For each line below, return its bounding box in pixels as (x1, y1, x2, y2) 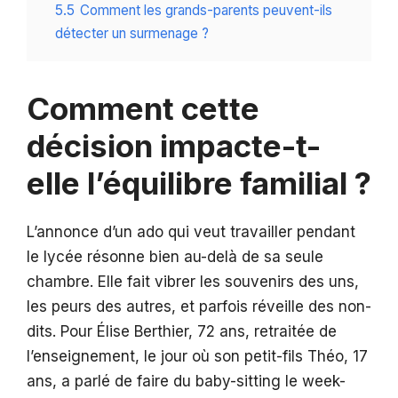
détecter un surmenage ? (55, 25, 209, 43)
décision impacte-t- (27, 127, 321, 165)
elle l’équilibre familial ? (27, 164, 371, 203)
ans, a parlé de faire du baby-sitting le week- (27, 372, 346, 391)
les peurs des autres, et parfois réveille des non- (27, 298, 371, 316)
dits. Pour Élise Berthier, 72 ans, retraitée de (27, 322, 337, 341)
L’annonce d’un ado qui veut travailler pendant (27, 223, 355, 242)
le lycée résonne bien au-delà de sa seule (27, 248, 323, 267)
